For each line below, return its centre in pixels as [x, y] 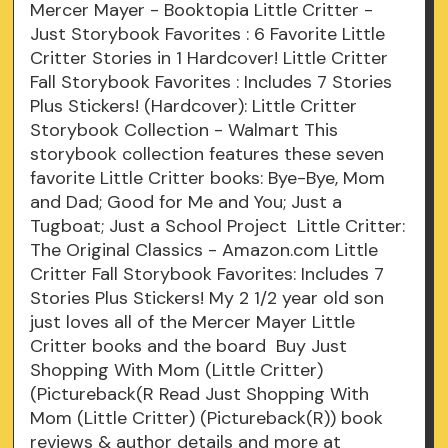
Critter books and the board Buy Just [189, 346]
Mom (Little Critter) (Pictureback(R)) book [207, 418]
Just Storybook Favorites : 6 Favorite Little [208, 34]
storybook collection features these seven [207, 154]
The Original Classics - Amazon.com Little [204, 250]
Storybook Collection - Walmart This [184, 130]
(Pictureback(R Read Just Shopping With [200, 394]
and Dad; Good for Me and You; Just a [186, 202]
